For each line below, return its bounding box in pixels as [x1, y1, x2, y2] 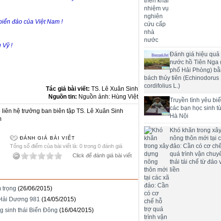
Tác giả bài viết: [46, 85, 91, 92]
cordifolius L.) [144, 82, 180, 90]
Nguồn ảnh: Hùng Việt [78, 93, 138, 100]
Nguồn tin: [48, 93, 78, 100]
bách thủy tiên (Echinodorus [144, 74, 219, 82]
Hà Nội [170, 112, 188, 120]
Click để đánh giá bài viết [73, 152, 132, 158]
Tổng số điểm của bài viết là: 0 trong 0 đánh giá [10, 143, 123, 149]
